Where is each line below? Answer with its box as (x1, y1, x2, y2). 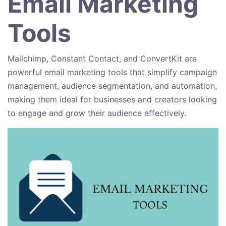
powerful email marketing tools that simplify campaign (8, 67, 217, 78)
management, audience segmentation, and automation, (8, 81, 217, 91)
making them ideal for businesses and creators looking (8, 94, 217, 105)
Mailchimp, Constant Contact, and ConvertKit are (8, 53, 197, 64)
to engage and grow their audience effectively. (8, 108, 186, 119)
